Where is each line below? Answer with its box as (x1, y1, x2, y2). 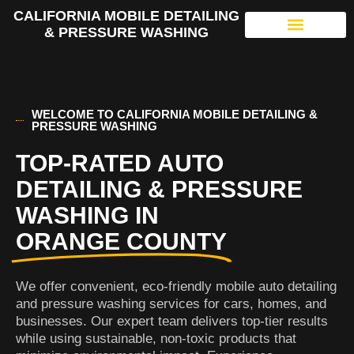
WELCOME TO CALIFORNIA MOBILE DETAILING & (32, 107, 318, 121)
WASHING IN (16, 202, 159, 228)
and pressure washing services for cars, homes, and (16, 296, 326, 311)
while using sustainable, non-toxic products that (16, 331, 296, 346)
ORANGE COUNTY (16, 228, 227, 254)
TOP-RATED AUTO (16, 150, 224, 176)
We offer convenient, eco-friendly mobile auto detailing (16, 279, 337, 294)
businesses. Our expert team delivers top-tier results (16, 314, 328, 329)
